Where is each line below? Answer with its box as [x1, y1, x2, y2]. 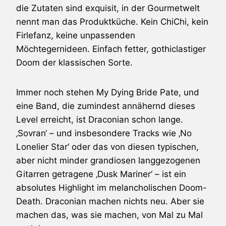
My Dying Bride [96, 87, 157, 97]
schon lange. [129, 114, 183, 125]
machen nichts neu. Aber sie [86, 196, 204, 206]
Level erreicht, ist [16, 114, 88, 125]
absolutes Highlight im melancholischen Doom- [16, 182, 207, 193]
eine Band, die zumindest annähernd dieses [16, 100, 195, 111]
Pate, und [157, 87, 199, 97]
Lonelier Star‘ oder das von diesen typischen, [16, 141, 199, 152]
